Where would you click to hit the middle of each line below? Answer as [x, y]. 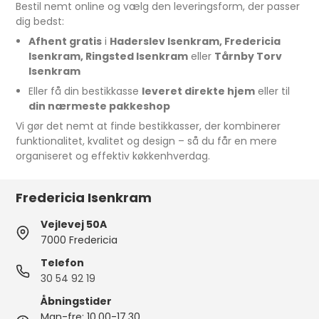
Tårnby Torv [248, 56]
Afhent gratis [65, 41]
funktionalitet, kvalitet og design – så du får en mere [147, 141]
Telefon [63, 263]
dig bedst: [40, 21]
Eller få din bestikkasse [85, 91]
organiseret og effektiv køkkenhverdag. [113, 156]
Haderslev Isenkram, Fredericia [195, 41]
